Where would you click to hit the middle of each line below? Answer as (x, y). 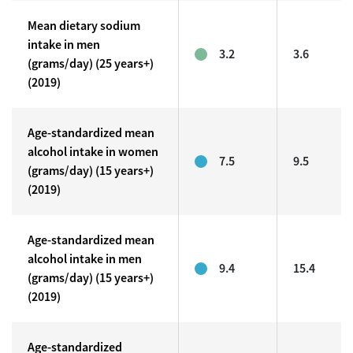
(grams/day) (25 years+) (91, 63)
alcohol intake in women (93, 152)
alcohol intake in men (85, 259)
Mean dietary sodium (84, 26)
